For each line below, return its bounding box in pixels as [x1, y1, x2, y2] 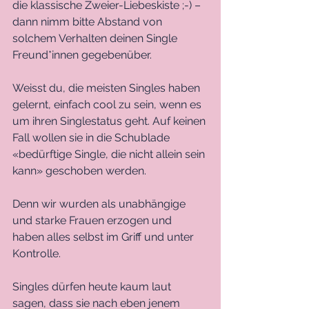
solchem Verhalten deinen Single [12, 31, 180, 45]
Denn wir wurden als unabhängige [12, 197, 188, 210]
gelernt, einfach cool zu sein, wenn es [12, 97, 204, 111]
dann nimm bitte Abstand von [12, 14, 165, 28]
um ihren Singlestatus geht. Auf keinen [12, 114, 208, 128]
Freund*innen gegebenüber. [12, 48, 154, 61]
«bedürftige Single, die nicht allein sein [12, 147, 208, 161]
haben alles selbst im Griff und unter [12, 230, 197, 243]
